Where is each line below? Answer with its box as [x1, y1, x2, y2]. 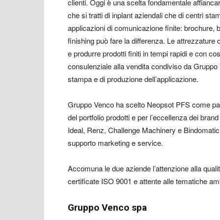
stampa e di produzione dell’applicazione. [68, 74, 198, 84]
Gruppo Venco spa [68, 202, 147, 213]
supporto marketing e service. [68, 137, 163, 148]
